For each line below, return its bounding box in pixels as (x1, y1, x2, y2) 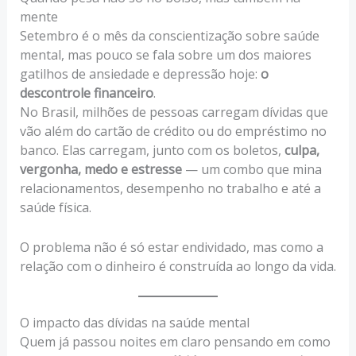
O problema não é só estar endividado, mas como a (19, 238, 323, 256)
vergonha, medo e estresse (19, 160, 182, 178)
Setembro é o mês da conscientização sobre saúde (19, 26, 319, 44)
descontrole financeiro (19, 83, 153, 102)
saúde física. (19, 198, 91, 216)
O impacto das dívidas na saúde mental (19, 314, 250, 332)
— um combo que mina (181, 160, 322, 178)
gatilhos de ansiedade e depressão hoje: (19, 64, 261, 83)
